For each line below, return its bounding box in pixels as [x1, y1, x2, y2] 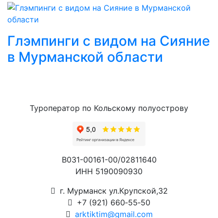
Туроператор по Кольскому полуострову [30, 103, 188, 113]
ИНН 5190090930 [75, 166, 143, 176]
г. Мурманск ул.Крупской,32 [57, 186, 168, 196]
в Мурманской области [7, 49, 163, 65]
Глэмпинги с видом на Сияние [7, 33, 210, 49]
